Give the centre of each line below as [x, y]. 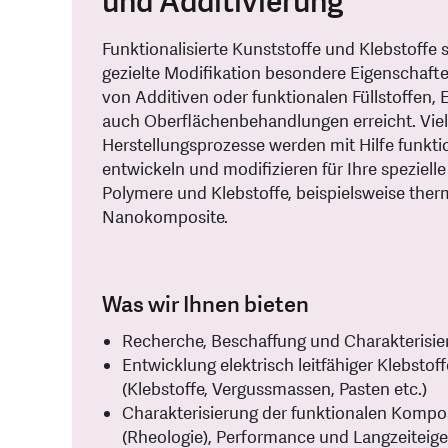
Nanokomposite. [165, 218]
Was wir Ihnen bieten [205, 305]
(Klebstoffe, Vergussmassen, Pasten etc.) [274, 390]
